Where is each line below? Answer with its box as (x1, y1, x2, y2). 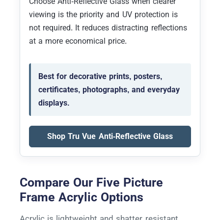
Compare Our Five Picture (20, 175, 164, 190)
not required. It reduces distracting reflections (29, 23, 187, 32)
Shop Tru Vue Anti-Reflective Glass (47, 131, 173, 141)
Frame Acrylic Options (20, 190, 144, 204)
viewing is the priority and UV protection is (29, 9, 178, 19)
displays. (38, 98, 69, 108)
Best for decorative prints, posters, (38, 71, 163, 81)
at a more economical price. (29, 36, 127, 46)
